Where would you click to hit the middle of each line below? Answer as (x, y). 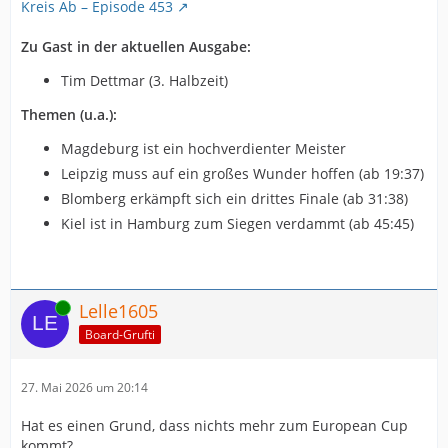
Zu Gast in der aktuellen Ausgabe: (136, 46)
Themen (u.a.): (69, 114)
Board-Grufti (120, 334)
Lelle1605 (118, 311)
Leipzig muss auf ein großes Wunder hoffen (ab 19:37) (242, 173)
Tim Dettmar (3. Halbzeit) (144, 80)
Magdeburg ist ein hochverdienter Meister (203, 148)
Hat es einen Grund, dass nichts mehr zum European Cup (214, 425)
